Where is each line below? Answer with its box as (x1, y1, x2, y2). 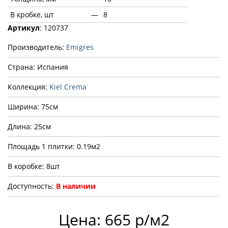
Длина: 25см (8, 122, 51, 132)
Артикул (8, 23, 40, 33)
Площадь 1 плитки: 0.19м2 (8, 141, 100, 152)
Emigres (66, 42, 94, 52)
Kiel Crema (49, 82, 87, 92)
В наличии (56, 181, 96, 191)
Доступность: (8, 181, 56, 191)
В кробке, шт (10, 10, 54, 20)
